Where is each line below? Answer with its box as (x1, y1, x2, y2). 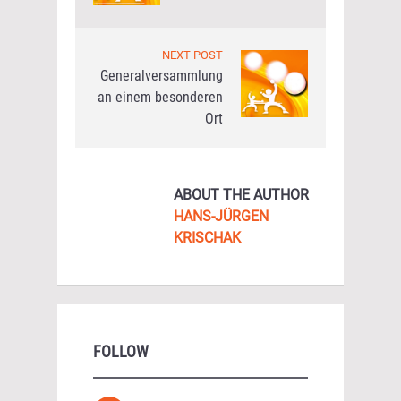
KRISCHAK (174, 229, 241, 246)
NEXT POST (162, 48, 223, 62)
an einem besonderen (98, 89, 223, 106)
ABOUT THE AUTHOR (174, 186, 309, 203)
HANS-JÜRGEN (174, 208, 269, 225)
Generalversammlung (100, 67, 223, 84)
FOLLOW (93, 342, 149, 361)
